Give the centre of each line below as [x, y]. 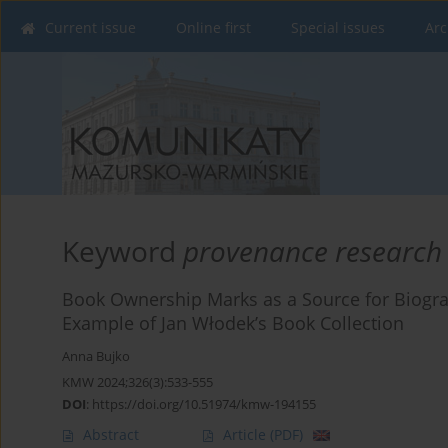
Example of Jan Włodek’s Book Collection [233, 323]
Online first [213, 27]
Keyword [122, 251]
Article [246, 435]
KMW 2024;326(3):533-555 [137, 382]
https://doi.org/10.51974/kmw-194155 [204, 404]
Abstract [111, 435]
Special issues [338, 27]
